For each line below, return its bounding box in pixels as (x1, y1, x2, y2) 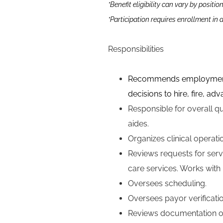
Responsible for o (128, 104, 192, 113)
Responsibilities (108, 44, 164, 54)
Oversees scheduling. (128, 179, 207, 188)
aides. (128, 119, 149, 128)
